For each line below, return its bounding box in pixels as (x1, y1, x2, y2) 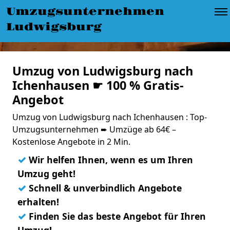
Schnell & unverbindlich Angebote (26, 182, 182, 194)
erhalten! (17, 196, 59, 208)
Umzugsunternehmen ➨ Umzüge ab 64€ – (12, 124, 176, 135)
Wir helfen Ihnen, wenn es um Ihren (26, 154, 193, 166)
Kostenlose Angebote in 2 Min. (12, 136, 130, 147)
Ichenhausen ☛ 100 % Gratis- (12, 77, 184, 93)
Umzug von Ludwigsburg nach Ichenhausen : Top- (12, 111, 207, 123)
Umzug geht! (17, 167, 75, 180)
